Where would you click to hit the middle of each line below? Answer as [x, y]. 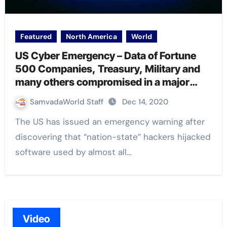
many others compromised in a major [102, 82]
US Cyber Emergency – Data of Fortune [105, 56]
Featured [36, 37]
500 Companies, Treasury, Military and [107, 69]
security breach [51, 96]
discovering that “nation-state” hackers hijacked [113, 137]
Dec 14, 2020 [145, 102]
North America [91, 37]
